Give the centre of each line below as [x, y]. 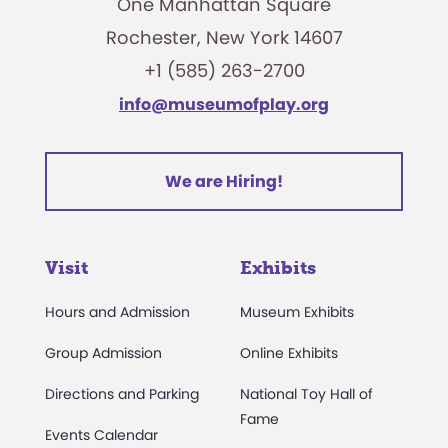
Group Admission [103, 352]
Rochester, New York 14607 [224, 37]
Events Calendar [101, 434]
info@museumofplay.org [224, 104]
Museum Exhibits [297, 311]
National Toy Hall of [306, 393]
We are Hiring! [224, 181]
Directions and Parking [122, 393]
